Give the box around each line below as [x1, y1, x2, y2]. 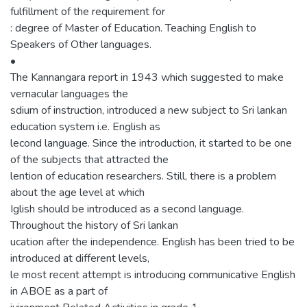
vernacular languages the [10, 86, 128, 101]
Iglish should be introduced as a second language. [10, 201, 244, 217]
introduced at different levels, [10, 250, 149, 266]
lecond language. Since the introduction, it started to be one [10, 135, 292, 151]
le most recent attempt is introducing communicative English [10, 267, 295, 282]
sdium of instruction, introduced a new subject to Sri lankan [10, 102, 287, 118]
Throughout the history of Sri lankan [10, 217, 178, 233]
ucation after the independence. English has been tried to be [10, 234, 295, 249]
